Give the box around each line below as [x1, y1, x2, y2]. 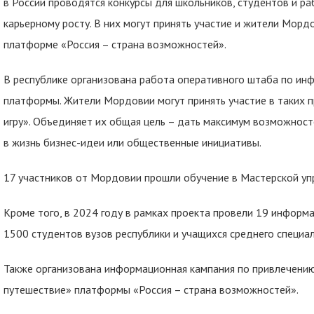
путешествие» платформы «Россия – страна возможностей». [4, 282, 299, 296]
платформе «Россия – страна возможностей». [4, 37, 226, 51]
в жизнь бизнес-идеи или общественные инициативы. [4, 135, 261, 149]
